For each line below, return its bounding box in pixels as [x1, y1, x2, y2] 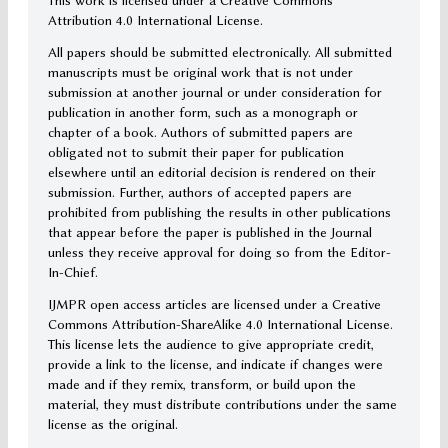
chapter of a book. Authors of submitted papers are [48, 124, 353, 141]
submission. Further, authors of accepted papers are [48, 184, 352, 201]
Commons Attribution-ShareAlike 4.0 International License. [48, 316, 393, 333]
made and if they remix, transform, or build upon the [48, 376, 356, 393]
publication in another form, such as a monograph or [48, 104, 358, 121]
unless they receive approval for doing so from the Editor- [48, 244, 391, 261]
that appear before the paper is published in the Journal [48, 224, 372, 241]
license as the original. [48, 416, 178, 433]
